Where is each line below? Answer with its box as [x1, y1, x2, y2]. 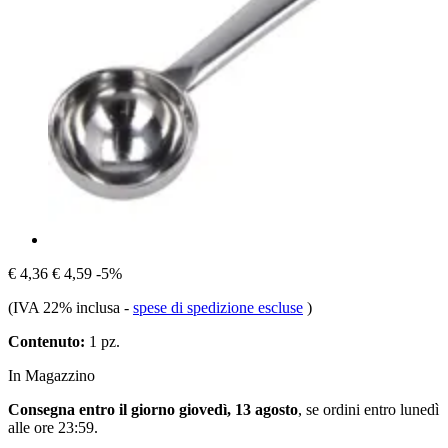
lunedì [400, 400, 439, 418]
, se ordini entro [298, 400, 400, 418]
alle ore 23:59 [8, 418, 94, 436]
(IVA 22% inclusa [8, 298, 124, 316]
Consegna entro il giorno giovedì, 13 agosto [8, 400, 298, 418]
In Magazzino [8, 366, 95, 384]
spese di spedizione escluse [133, 298, 303, 316]
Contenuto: [8, 332, 85, 350]
